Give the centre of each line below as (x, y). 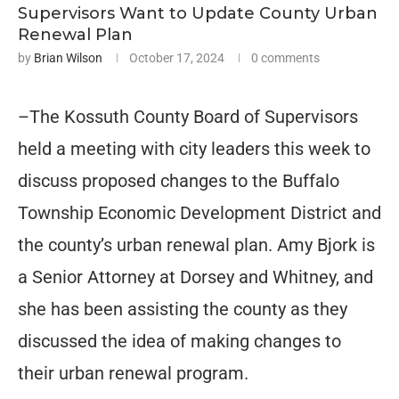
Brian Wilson (68, 57)
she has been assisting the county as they (183, 309)
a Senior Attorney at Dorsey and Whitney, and (195, 277)
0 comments (285, 57)
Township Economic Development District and (199, 212)
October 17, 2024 (177, 57)
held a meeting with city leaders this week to (194, 148)
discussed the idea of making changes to (179, 341)
